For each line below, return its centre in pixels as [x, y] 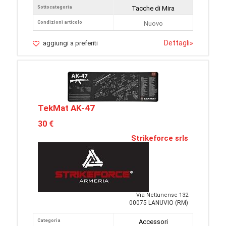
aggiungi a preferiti [70, 43]
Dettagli [177, 43]
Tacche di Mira [153, 9]
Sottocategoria [55, 7]
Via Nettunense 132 [162, 195]
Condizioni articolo [60, 22]
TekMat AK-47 [66, 108]
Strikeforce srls [160, 138]
